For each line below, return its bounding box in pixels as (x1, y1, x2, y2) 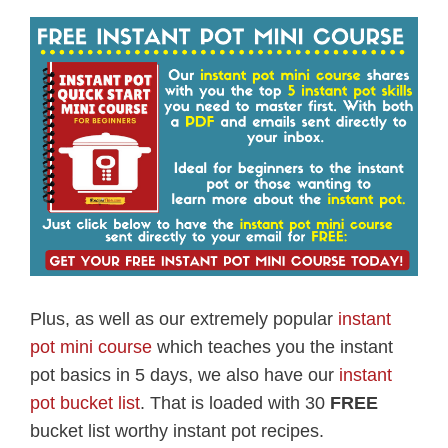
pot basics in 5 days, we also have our (30, 364, 339, 385)
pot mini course (30, 336, 152, 357)
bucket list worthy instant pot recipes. (30, 420, 324, 441)
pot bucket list (30, 392, 140, 413)
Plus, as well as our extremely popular (30, 308, 338, 329)
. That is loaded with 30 (140, 392, 330, 413)
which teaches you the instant (152, 336, 393, 357)
